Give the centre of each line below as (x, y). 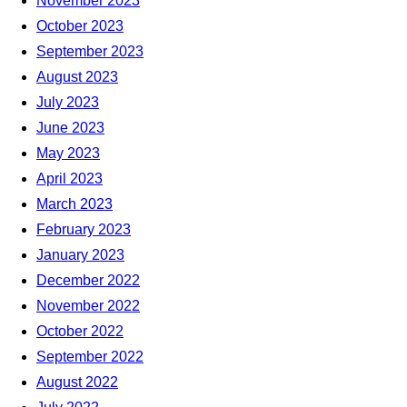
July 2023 (68, 103)
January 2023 (80, 255)
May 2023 (68, 154)
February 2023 (84, 230)
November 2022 (88, 306)
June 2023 (70, 128)
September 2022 (90, 357)
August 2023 (77, 77)
